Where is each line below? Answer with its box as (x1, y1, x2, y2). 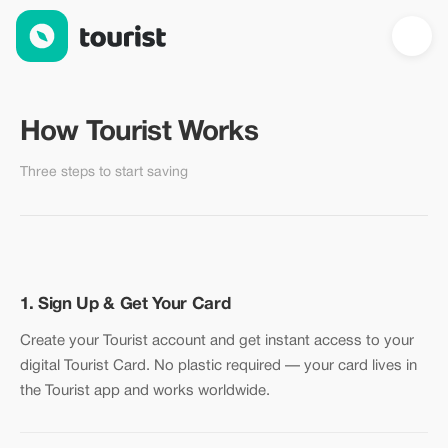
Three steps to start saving (20, 166, 188, 179)
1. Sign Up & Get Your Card (20, 297, 231, 312)
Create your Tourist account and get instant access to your (20, 334, 414, 348)
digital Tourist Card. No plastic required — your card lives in (20, 359, 417, 373)
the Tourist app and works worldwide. (20, 384, 270, 398)
